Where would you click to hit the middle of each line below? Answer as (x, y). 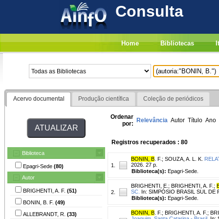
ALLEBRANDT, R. (45, 214)
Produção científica (104, 99)
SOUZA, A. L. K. (184, 159)
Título (195, 120)
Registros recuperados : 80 (150, 142)
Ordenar (122, 117)
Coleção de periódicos (173, 99)
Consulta (149, 11)
